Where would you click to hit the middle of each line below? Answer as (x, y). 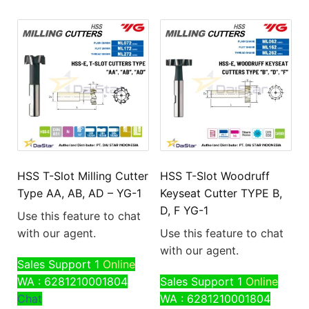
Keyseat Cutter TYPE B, (221, 193)
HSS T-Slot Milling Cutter (83, 176)
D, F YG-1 (184, 211)
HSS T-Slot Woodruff (215, 176)
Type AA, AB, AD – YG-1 (79, 193)
